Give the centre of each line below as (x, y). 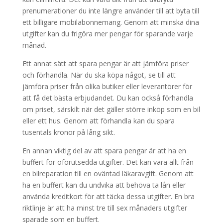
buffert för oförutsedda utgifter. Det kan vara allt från (108, 162)
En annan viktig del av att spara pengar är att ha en (104, 151)
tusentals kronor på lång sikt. (68, 132)
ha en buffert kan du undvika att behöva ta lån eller (104, 185)
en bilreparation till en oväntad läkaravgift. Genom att (108, 174)
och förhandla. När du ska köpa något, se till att (99, 75)
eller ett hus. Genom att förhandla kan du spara (98, 121)
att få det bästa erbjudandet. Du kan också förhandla (108, 98)
